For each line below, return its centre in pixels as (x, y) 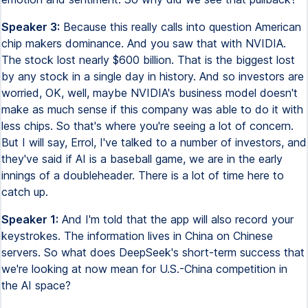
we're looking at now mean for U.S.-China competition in (144, 269)
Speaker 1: (30, 219)
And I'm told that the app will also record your (176, 219)
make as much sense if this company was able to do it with (152, 109)
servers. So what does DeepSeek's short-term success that (153, 252)
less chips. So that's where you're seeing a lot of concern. (147, 126)
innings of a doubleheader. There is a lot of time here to (143, 175)
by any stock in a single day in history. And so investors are (153, 76)
